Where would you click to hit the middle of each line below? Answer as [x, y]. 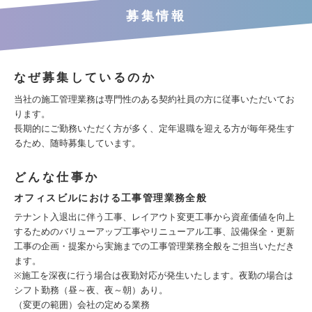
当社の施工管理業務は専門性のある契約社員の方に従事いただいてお [154, 99]
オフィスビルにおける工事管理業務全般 [111, 198]
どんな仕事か [57, 177]
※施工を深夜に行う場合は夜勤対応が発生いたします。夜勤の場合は [154, 275]
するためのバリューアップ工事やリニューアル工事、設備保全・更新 [154, 232]
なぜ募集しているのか [85, 78]
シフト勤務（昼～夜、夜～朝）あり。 [91, 290]
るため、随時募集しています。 [77, 143]
